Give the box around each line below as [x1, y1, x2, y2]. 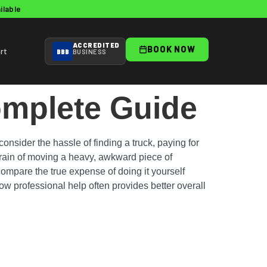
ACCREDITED [72, 41, 120, 49]
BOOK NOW [147, 44, 195, 54]
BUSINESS [72, 48, 107, 55]
